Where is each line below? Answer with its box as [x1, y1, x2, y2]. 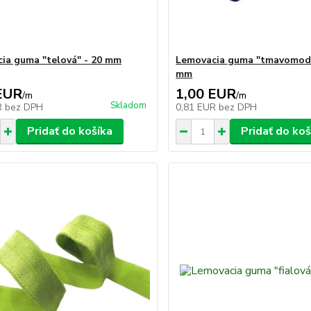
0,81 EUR [176, 101, 219, 114]
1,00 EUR [176, 85, 237, 103]
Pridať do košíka [26, 124, 112, 139]
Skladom [110, 99, 147, 112]
